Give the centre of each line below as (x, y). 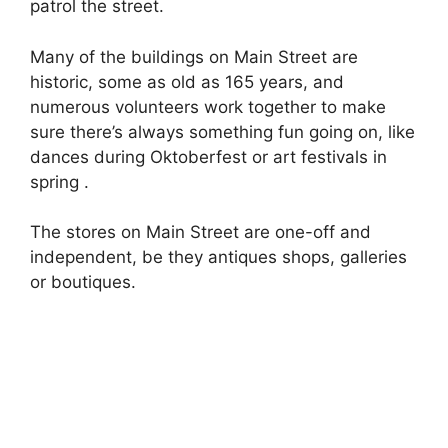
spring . (59, 181)
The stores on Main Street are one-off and (200, 232)
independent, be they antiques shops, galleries (218, 257)
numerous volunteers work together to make (208, 106)
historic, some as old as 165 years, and (187, 81)
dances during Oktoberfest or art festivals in (208, 156)
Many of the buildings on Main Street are (194, 56)
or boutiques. (83, 282)
